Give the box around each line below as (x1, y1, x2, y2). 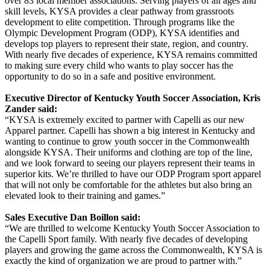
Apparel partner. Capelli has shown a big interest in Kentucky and (5, 125, 255, 136)
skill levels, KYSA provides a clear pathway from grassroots (5, 5, 234, 16)
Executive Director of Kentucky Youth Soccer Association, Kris (5, 92, 260, 103)
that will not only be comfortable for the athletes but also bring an (5, 179, 252, 190)
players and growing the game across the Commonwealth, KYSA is (5, 244, 262, 255)
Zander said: (5, 103, 57, 114)
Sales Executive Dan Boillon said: (5, 212, 140, 222)
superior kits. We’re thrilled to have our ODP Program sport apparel (5, 168, 261, 179)
